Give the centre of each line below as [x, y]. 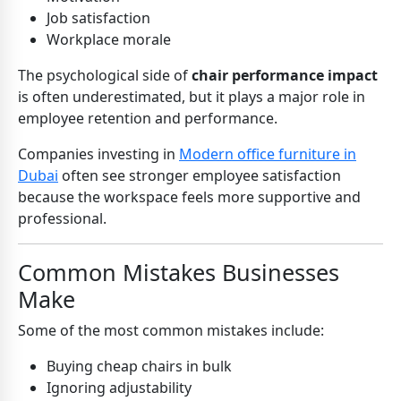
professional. [62, 219]
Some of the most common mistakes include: [171, 331]
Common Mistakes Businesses [179, 273]
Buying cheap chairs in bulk [139, 367]
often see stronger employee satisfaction [200, 176]
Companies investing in [98, 154]
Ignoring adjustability [119, 388]
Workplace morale [109, 40]
